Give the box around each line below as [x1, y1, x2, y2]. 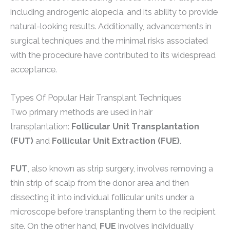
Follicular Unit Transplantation [71, 121, 199, 131]
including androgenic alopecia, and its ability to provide [10, 7, 218, 17]
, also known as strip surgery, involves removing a [28, 163, 213, 174]
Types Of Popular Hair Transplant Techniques [10, 92, 182, 103]
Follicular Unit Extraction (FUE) [52, 136, 180, 146]
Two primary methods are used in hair [10, 107, 152, 117]
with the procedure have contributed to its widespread [10, 50, 216, 61]
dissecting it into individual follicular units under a [10, 192, 194, 202]
